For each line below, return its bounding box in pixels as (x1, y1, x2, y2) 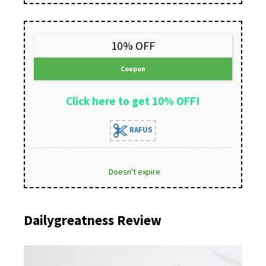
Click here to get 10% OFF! (66, 93, 200, 108)
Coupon (121, 64, 145, 73)
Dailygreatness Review (24, 211, 161, 229)
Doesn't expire (109, 166, 160, 177)
